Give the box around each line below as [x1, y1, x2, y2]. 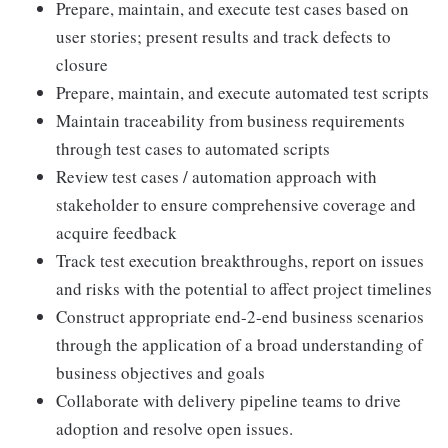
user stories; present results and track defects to [56, 25, 391, 48]
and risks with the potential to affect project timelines [56, 277, 432, 300]
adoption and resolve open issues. [56, 417, 293, 440]
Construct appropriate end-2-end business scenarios [56, 305, 424, 328]
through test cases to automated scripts [56, 137, 330, 160]
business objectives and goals [56, 361, 265, 384]
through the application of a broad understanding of [56, 333, 423, 356]
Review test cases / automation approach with [56, 165, 377, 188]
